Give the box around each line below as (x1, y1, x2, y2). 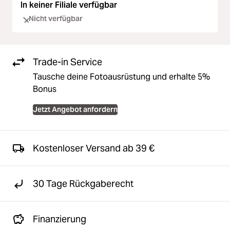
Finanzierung (33, 213, 86, 225)
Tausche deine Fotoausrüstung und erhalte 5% (33, 71, 210, 83)
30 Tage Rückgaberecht (33, 178, 133, 190)
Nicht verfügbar (29, 14, 83, 24)
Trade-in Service (33, 56, 102, 68)
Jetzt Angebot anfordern (33, 105, 118, 114)
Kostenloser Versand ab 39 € (33, 142, 155, 155)
